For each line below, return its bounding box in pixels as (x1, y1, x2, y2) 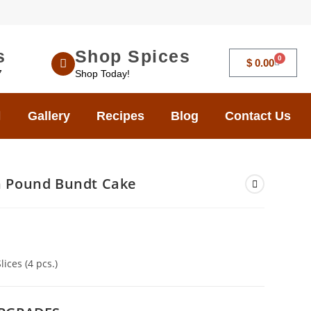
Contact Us (225, 109, 291, 123)
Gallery (28, 109, 70, 123)
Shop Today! (74, 68, 130, 79)
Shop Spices (74, 47, 191, 66)
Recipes (96, 109, 144, 123)
